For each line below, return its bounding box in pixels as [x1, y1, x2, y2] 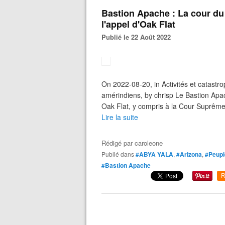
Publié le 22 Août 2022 [106, 32, 171, 42]
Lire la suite [101, 112, 138, 122]
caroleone [135, 138, 163, 148]
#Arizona [176, 150, 202, 159]
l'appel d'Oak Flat [101, 18, 175, 31]
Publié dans [105, 150, 134, 158]
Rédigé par [101, 138, 135, 148]
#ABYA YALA [136, 150, 173, 159]
